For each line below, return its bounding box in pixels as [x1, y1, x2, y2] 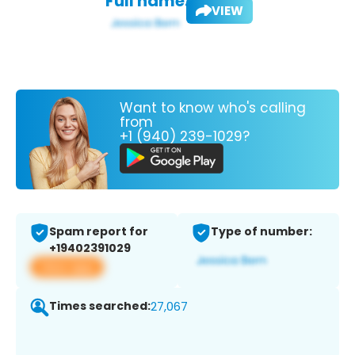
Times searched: [49, 298, 151, 315]
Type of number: [211, 223, 312, 240]
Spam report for [49, 223, 148, 240]
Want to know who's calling [120, 97, 306, 117]
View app [40, 258, 94, 276]
